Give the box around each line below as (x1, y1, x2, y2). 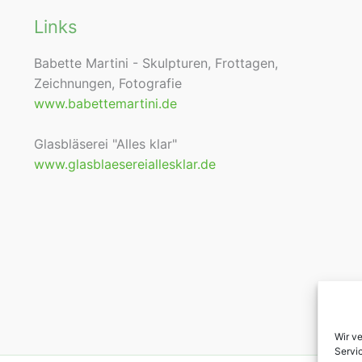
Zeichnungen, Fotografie (34, 75, 182, 92)
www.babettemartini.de (34, 95, 177, 112)
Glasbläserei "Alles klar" (34, 136, 177, 153)
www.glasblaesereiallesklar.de (34, 156, 216, 173)
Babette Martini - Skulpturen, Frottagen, (34, 55, 278, 72)
